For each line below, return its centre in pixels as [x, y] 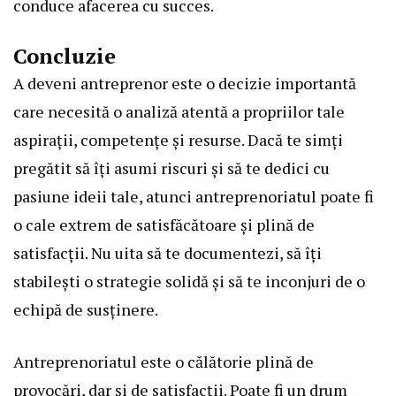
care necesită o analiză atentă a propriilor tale [179, 112]
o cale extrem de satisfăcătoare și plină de [164, 225]
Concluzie [65, 56]
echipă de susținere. [86, 310]
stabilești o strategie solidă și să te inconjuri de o [189, 282]
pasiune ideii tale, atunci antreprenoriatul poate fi [194, 197]
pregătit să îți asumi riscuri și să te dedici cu [171, 168]
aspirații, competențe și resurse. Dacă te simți [178, 140]
